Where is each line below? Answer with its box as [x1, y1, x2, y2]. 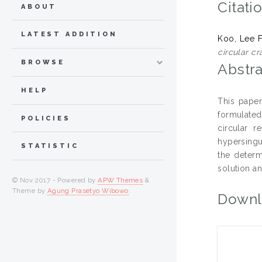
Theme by [12, 187, 47, 195]
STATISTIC [21, 142, 79, 150]
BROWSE [21, 58, 65, 67]
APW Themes [98, 176, 143, 185]
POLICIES [21, 114, 71, 122]
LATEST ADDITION [21, 30, 118, 39]
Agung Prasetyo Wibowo [47, 187, 129, 195]
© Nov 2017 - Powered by [12, 176, 98, 185]
